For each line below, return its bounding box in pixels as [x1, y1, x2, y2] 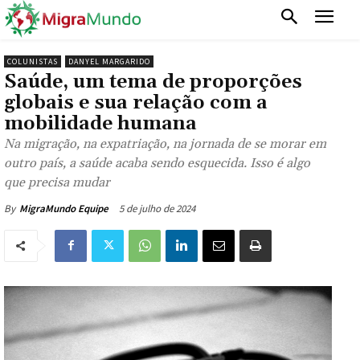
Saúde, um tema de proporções [4, 69, 302, 94]
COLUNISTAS [7, 55, 58, 67]
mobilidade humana [4, 111, 197, 136]
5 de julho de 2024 [119, 201, 195, 215]
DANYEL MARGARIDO [68, 55, 150, 67]
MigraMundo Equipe [19, 201, 108, 215]
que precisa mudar [4, 174, 110, 190]
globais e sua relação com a [4, 90, 268, 115]
